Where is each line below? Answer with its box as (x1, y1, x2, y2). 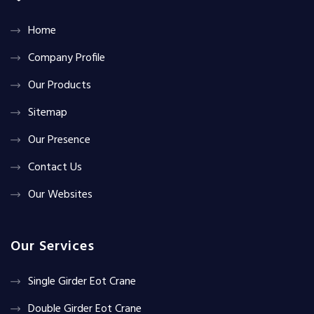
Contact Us (28, 158, 82, 177)
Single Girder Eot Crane (28, 272, 136, 291)
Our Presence (28, 130, 90, 149)
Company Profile (28, 48, 105, 67)
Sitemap (28, 103, 67, 122)
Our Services (11, 235, 95, 258)
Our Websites (28, 185, 93, 204)
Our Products (28, 76, 91, 95)
